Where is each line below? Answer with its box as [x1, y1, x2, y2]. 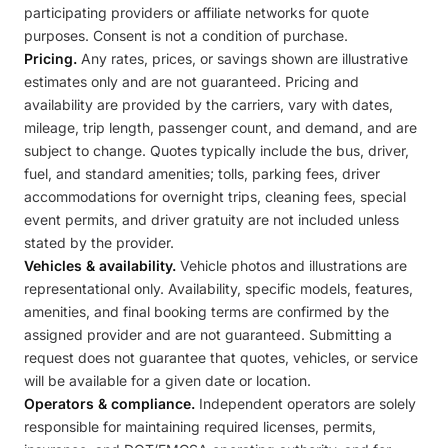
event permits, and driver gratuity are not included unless [24, 211, 399, 228]
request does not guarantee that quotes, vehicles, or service [24, 349, 418, 366]
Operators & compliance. [24, 395, 195, 412]
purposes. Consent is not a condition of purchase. [24, 27, 348, 44]
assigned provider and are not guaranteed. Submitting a [24, 326, 392, 343]
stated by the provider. [24, 234, 174, 251]
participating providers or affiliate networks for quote [24, 4, 369, 21]
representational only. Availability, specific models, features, [24, 280, 413, 297]
